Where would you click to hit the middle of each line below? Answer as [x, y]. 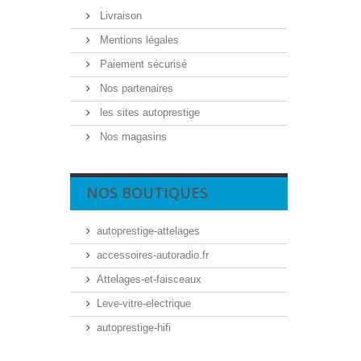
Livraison [119, 16]
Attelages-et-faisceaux [149, 279]
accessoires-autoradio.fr [153, 255]
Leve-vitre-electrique [144, 303]
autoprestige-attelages [148, 231]
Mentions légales [138, 40]
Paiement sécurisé [142, 64]
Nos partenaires [135, 88]
